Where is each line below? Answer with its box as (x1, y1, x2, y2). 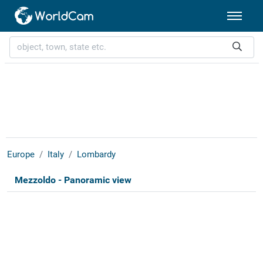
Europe (6, 149, 35, 160)
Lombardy (76, 149, 116, 160)
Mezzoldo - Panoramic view (14, 174, 131, 186)
